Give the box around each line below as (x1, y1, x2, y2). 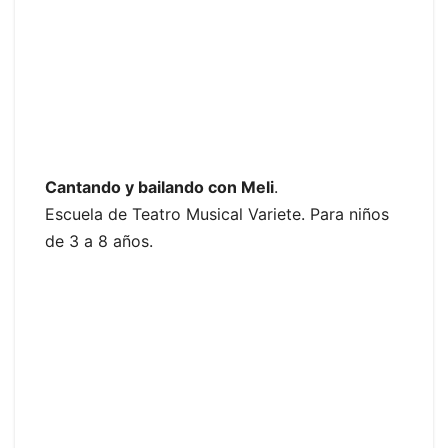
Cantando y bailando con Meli (45, 176, 274, 197)
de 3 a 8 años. (45, 230, 153, 251)
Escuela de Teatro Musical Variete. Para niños (45, 203, 389, 224)
